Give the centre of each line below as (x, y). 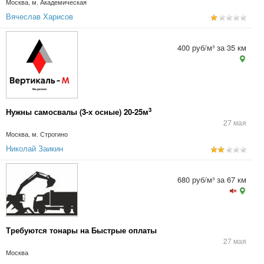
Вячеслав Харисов (39, 16)
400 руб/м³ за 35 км (212, 47)
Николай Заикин (34, 148)
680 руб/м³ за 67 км (212, 179)
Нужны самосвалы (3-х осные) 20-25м (77, 112)
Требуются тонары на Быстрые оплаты (81, 230)
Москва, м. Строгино (37, 134)
